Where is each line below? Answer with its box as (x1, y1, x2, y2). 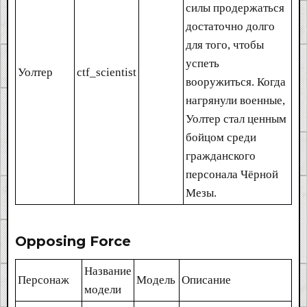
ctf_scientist (77, 65, 136, 79)
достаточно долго (186, 19, 275, 33)
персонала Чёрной (186, 167, 278, 181)
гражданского (186, 149, 256, 162)
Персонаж (18, 273, 69, 286)
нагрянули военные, (186, 93, 285, 107)
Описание (182, 273, 231, 286)
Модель (136, 273, 175, 286)
